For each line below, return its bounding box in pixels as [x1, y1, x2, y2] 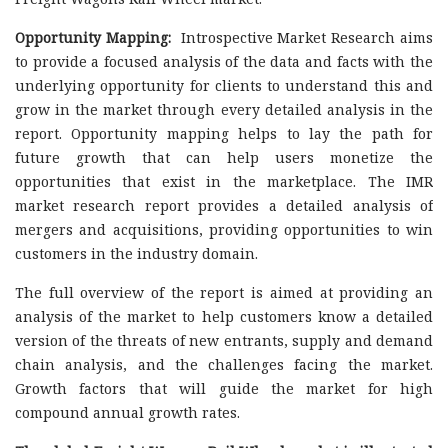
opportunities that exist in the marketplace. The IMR [15, 171, 433, 191]
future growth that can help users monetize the [15, 147, 433, 167]
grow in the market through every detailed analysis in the [15, 99, 433, 119]
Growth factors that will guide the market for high [15, 378, 433, 398]
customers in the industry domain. [15, 243, 258, 263]
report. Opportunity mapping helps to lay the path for [15, 123, 433, 143]
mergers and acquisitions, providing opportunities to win [15, 219, 433, 239]
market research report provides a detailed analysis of [15, 195, 433, 215]
